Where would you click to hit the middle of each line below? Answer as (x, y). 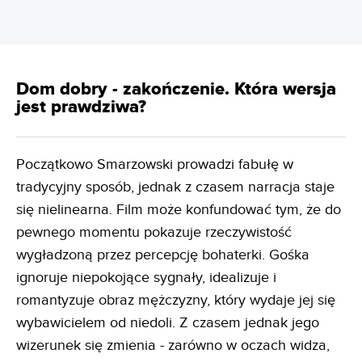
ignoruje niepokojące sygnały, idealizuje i (146, 278)
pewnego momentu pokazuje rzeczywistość (154, 232)
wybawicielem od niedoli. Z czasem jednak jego (168, 323)
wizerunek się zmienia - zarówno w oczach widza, (173, 345)
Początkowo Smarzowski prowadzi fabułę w (155, 164)
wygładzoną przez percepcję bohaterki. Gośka (163, 255)
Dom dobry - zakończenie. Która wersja (176, 89)
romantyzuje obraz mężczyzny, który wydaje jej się (176, 300)
